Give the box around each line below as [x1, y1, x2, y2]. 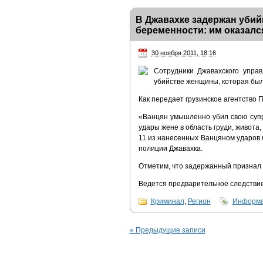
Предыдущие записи [133, 225, 205, 234]
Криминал [150, 197, 184, 205]
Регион [187, 197, 211, 205]
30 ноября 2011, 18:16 [151, 49, 216, 57]
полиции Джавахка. [138, 144, 203, 153]
